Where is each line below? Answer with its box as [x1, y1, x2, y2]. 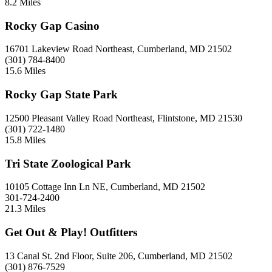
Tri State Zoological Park [5, 157, 131, 170]
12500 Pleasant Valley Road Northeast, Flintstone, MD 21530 [5, 112, 242, 123]
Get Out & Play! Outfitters [5, 225, 137, 239]
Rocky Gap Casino [5, 19, 100, 32]
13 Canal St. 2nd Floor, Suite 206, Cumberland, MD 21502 [5, 250, 233, 261]
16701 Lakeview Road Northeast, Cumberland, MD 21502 [5, 44, 232, 55]
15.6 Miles [5, 66, 46, 76]
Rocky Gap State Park [5, 88, 118, 101]
